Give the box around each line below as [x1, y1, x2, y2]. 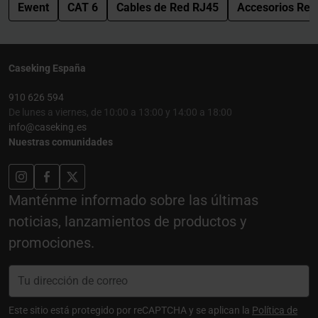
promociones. [9, 234, 94, 251]
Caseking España [9, 62, 86, 74]
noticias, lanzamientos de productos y [9, 212, 246, 230]
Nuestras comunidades [9, 136, 113, 148]
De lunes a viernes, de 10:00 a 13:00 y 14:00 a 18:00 [9, 106, 232, 118]
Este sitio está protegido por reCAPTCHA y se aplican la [9, 304, 252, 316]
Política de [252, 304, 297, 316]
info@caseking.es [9, 121, 87, 133]
